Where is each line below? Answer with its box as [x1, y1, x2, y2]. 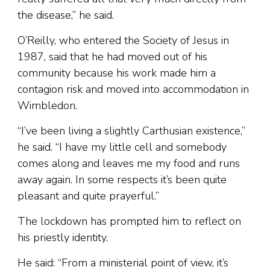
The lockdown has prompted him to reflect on [17, 214, 241, 229]
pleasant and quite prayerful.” [17, 189, 159, 204]
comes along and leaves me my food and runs [17, 156, 240, 171]
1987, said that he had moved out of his [17, 49, 207, 64]
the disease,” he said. [17, 8, 114, 23]
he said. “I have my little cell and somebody [17, 140, 227, 155]
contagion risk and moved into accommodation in [17, 82, 249, 97]
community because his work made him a [17, 66, 216, 81]
